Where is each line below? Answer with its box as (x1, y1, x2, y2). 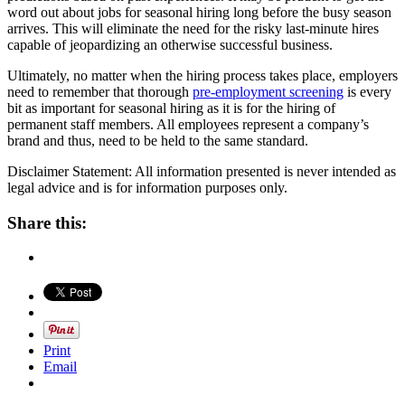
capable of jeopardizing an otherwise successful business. (7, 36, 333, 52)
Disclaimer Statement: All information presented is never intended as (7, 163, 396, 179)
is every (344, 83, 391, 99)
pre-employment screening (193, 83, 344, 99)
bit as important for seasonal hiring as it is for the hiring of (7, 99, 335, 116)
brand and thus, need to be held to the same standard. (7, 132, 308, 148)
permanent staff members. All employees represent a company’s (7, 116, 369, 132)
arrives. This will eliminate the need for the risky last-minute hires (7, 20, 379, 36)
